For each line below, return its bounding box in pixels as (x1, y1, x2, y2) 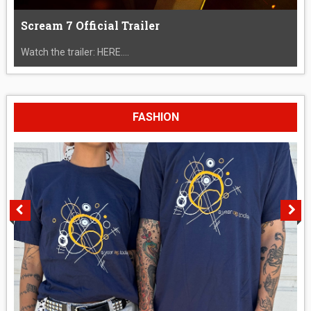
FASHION (132, 110, 179, 124)
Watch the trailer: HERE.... (20, 46, 129, 58)
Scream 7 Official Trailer (20, 17, 160, 33)
